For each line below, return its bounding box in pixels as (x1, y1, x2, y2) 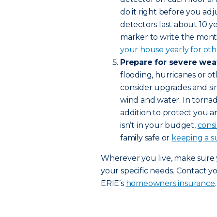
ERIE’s (101, 179, 126, 188)
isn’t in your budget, (120, 121, 198, 130)
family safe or (120, 133, 172, 142)
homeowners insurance (125, 179, 215, 188)
